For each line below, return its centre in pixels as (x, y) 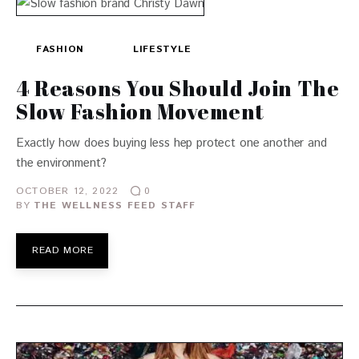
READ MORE (63, 251)
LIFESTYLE (162, 50)
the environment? (61, 163)
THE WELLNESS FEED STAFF (115, 206)
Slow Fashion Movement (140, 112)
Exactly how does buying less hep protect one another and (171, 143)
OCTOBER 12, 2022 (68, 191)
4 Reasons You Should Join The (178, 89)
